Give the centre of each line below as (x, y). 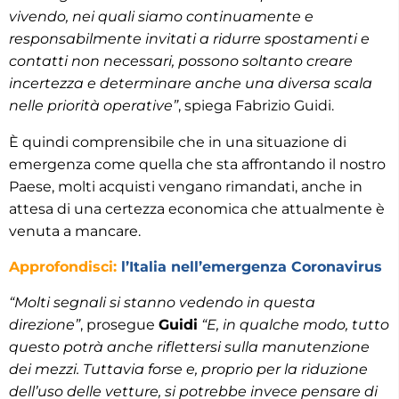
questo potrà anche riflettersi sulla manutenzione (189, 346)
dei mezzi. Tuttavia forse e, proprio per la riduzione (188, 369)
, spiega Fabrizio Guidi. (256, 105)
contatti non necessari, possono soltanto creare (181, 61)
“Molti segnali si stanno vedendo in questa (162, 302)
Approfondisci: (65, 266)
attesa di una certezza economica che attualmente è (197, 208)
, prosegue (119, 324)
